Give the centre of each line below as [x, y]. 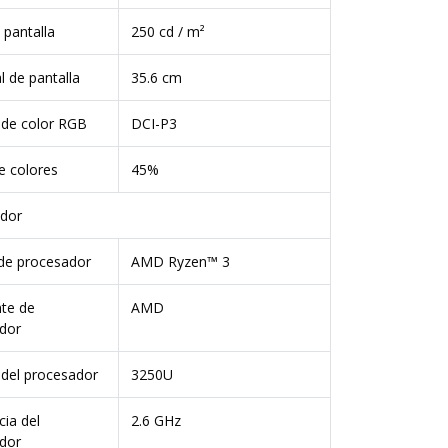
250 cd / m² [167, 31]
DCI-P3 [153, 123]
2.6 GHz [155, 420]
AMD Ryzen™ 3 [180, 261]
